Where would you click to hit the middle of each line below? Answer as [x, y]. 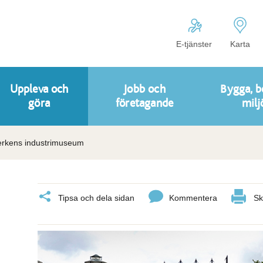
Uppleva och [39, 89]
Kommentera [193, 198]
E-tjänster [194, 44]
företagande [144, 103]
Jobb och [144, 89]
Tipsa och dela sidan [96, 198]
